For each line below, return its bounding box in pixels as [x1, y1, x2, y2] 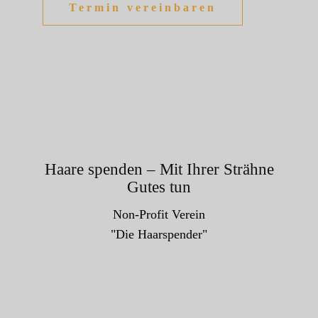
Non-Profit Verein [113, 207, 205, 222]
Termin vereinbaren [69, 1, 216, 14]
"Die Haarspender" [111, 227, 207, 242]
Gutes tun [127, 178, 191, 197]
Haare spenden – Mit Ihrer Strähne [44, 160, 274, 179]
